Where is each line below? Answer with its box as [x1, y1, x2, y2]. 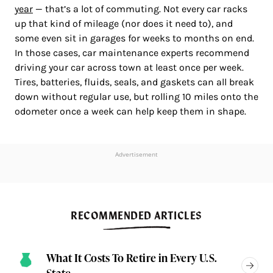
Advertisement [115, 150, 158, 159]
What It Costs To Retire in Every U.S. [46, 250, 218, 266]
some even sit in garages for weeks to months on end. [15, 32, 254, 44]
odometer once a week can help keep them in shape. [15, 105, 246, 118]
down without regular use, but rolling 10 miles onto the [15, 91, 258, 103]
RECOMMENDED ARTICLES [71, 207, 202, 224]
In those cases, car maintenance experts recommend [15, 47, 249, 59]
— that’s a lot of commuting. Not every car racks [33, 3, 247, 15]
